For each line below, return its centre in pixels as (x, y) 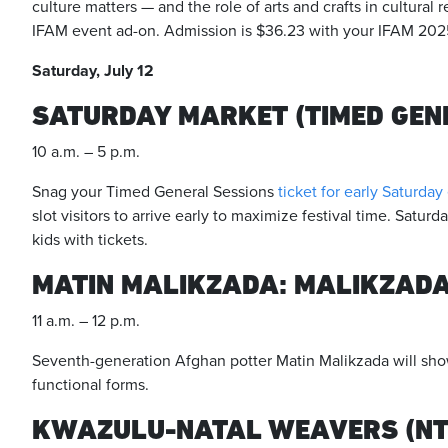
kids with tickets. (90, 240)
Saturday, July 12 (93, 71)
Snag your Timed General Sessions (155, 192)
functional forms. (90, 385)
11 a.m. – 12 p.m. (86, 321)
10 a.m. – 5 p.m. (86, 152)
